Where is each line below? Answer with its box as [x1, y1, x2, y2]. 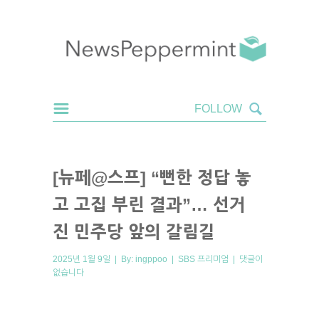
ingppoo [135, 253, 167, 264]
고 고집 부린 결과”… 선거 [53, 194, 246, 214]
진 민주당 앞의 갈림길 [53, 221, 215, 241]
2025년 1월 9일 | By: [53, 253, 135, 264]
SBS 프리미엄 [178, 253, 229, 264]
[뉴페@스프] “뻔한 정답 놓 [53, 167, 251, 187]
